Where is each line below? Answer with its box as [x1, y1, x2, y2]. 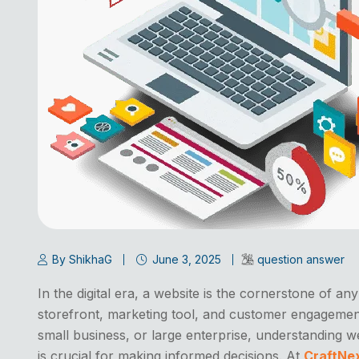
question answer [257, 252, 345, 266]
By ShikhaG [52, 252, 112, 266]
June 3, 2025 [152, 252, 221, 266]
